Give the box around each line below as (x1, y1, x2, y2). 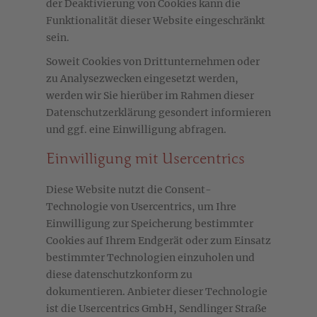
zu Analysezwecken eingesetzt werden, (46, 72, 238, 86)
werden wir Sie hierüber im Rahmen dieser (46, 89, 254, 103)
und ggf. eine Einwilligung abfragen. (46, 123, 226, 137)
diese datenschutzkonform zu (46, 268, 192, 282)
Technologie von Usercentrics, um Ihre (46, 200, 236, 214)
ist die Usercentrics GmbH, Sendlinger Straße (46, 302, 267, 316)
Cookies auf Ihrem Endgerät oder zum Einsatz (46, 234, 271, 248)
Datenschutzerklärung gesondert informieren (46, 106, 271, 120)
